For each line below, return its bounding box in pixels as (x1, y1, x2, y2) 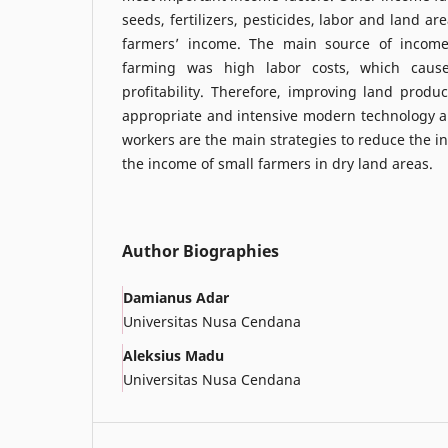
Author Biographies (122, 239, 279, 262)
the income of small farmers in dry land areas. (122, 153, 433, 173)
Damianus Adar (123, 287, 229, 307)
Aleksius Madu (123, 345, 224, 365)
